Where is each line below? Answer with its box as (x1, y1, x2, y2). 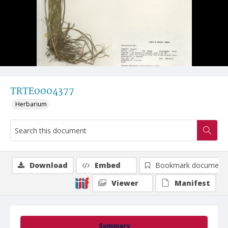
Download (30, 160, 68, 170)
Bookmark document (155, 160, 225, 170)
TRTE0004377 (10, 84, 74, 99)
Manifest (175, 178, 210, 188)
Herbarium (15, 100, 47, 108)
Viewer (111, 178, 138, 188)
